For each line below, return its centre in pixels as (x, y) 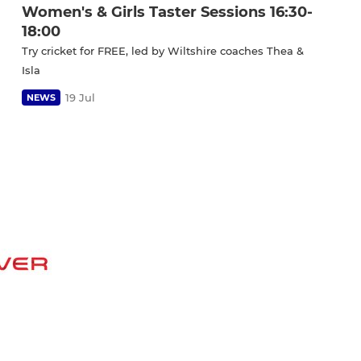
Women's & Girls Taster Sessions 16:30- (167, 12)
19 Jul (80, 97)
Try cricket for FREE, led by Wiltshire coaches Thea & (163, 50)
